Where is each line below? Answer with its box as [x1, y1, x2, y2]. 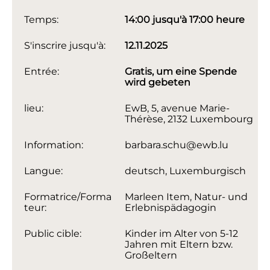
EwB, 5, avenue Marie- [125, 102, 230, 115]
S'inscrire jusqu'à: [24, 40, 105, 52]
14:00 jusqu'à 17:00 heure [125, 14, 245, 26]
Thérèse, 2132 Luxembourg [125, 113, 254, 125]
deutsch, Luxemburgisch [125, 165, 246, 177]
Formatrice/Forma [24, 191, 111, 203]
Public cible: [24, 228, 81, 240]
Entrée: [24, 66, 59, 78]
